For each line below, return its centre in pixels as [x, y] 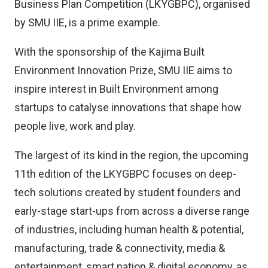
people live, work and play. [75, 126]
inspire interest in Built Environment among [116, 89]
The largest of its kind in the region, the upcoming [131, 155]
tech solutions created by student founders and [127, 192]
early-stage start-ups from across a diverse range [132, 211]
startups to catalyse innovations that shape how [128, 107]
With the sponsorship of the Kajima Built [109, 52]
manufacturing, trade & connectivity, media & [120, 248]
